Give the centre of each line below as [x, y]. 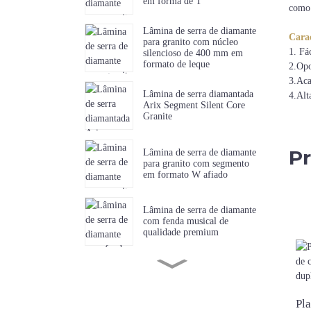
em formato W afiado [185, 174]
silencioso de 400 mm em [193, 53]
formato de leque [176, 65]
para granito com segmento [196, 163]
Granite [157, 117]
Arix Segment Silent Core [194, 106]
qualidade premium [180, 233]
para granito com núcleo [190, 42]
